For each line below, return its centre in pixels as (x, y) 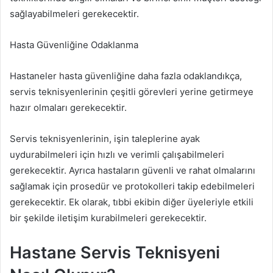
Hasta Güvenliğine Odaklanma (74, 44)
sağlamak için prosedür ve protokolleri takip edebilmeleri (132, 186)
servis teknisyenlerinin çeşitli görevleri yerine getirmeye (132, 91)
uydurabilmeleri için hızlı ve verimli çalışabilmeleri (117, 154)
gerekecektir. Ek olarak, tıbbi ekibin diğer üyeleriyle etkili (132, 202)
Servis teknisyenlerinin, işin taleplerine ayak (105, 138)
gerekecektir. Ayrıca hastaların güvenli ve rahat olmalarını (133, 170)
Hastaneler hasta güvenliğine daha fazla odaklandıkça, (126, 76)
